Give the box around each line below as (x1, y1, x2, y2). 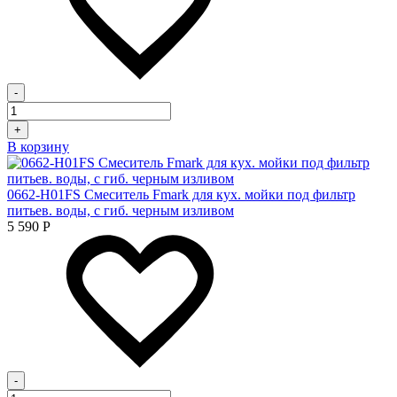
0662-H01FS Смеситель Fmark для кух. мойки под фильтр (7, 186, 355, 202)
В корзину (7, 138, 69, 154)
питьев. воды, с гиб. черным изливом (7, 202, 234, 218)
